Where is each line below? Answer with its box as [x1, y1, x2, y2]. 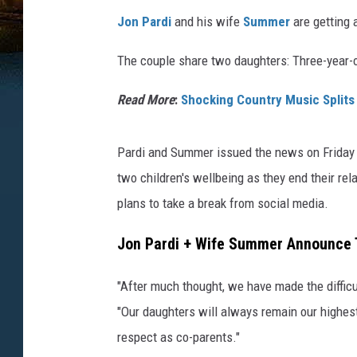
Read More [117, 92, 175, 108]
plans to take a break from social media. [117, 195, 328, 212]
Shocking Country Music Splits [181, 92, 355, 108]
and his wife [171, 14, 243, 30]
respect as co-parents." [117, 328, 240, 345]
